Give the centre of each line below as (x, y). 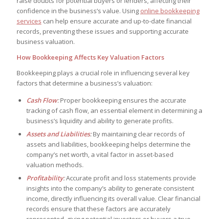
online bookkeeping (170, 11)
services (29, 21)
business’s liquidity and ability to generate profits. (100, 121)
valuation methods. (55, 165)
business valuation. (45, 42)
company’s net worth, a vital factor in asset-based (100, 155)
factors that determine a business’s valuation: (84, 83)
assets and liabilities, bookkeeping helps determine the (108, 144)
